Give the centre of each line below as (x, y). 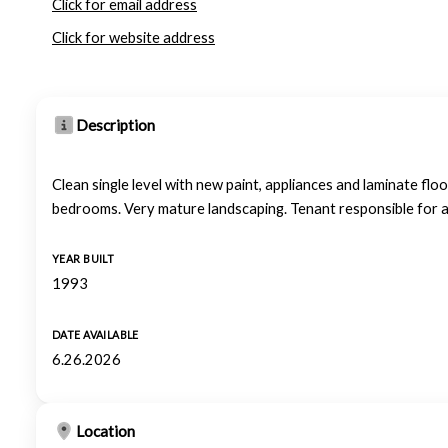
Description (115, 125)
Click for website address (133, 37)
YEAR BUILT (83, 259)
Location (105, 431)
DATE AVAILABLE (95, 335)
